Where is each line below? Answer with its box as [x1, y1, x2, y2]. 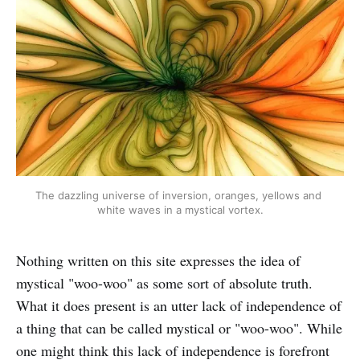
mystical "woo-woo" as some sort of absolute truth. [16, 273, 313, 293]
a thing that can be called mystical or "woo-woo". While [16, 318, 342, 338]
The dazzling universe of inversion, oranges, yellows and [35, 189, 321, 202]
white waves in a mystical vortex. [96, 203, 264, 217]
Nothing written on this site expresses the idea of [16, 251, 301, 271]
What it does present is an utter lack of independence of [16, 296, 342, 316]
